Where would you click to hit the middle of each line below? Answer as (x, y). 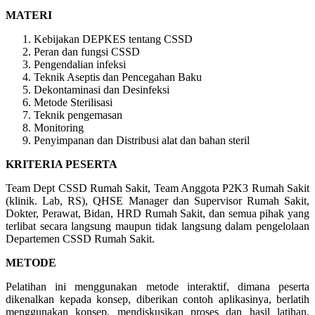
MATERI (29, 15)
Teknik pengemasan (78, 115)
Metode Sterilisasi (73, 102)
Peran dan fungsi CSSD (87, 51)
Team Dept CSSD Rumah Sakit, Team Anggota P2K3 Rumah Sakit (157, 188)
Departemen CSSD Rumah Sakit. (80, 238)
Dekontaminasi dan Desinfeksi (102, 89)
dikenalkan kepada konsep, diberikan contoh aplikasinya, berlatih (157, 299)
